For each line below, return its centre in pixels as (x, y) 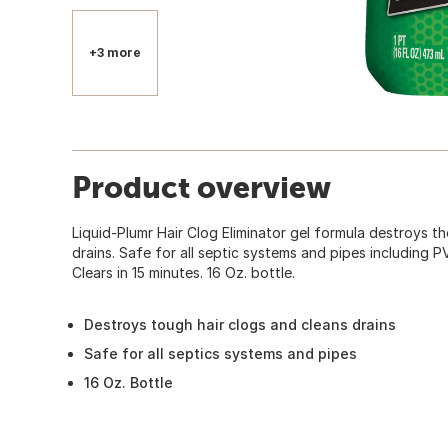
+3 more (115, 52)
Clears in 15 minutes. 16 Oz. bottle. (183, 272)
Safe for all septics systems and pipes (220, 353)
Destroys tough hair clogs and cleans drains (240, 324)
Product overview (201, 186)
